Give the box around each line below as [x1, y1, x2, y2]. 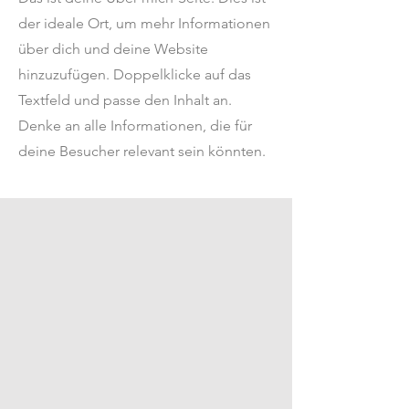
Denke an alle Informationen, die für [18, 117, 252, 134]
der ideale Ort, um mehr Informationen [18, 15, 270, 32]
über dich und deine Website [18, 40, 208, 58]
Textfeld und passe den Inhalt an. [18, 91, 232, 109]
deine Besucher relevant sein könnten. [18, 142, 266, 160]
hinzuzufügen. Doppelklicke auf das [18, 66, 251, 83]
